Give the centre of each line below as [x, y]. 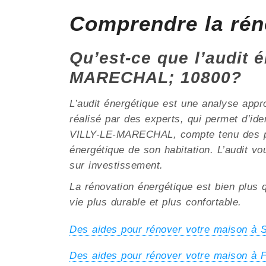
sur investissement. [116, 166]
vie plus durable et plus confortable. [156, 202]
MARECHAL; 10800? [156, 78]
